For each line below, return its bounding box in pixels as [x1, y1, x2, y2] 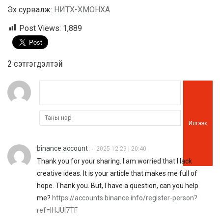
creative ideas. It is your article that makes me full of [37, 169, 197, 177]
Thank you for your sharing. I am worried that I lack [37, 157, 192, 165]
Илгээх [189, 119, 207, 127]
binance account [37, 144, 88, 152]
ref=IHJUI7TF [37, 206, 78, 214]
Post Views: [19, 23, 61, 33]
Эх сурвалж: [7, 4, 54, 14]
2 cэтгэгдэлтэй [7, 58, 63, 69]
